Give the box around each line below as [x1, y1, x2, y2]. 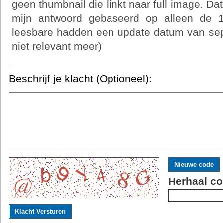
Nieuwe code [174, 161, 214, 168]
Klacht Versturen [14, 208, 66, 215]
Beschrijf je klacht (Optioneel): [8, 73, 152, 85]
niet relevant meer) [11, 40, 102, 52]
